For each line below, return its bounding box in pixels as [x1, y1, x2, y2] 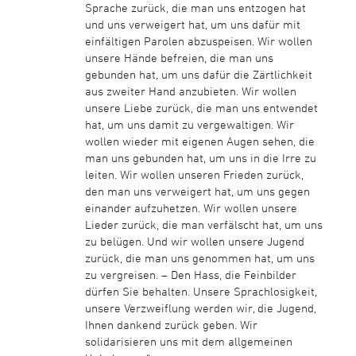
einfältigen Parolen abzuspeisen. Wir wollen [84, 33, 312, 48]
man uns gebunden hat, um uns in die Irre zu [84, 150, 316, 164]
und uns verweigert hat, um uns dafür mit [84, 17, 300, 31]
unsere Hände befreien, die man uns [84, 50, 273, 64]
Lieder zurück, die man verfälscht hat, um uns [84, 217, 323, 231]
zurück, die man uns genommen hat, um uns [84, 250, 315, 265]
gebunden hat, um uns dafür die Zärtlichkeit [84, 67, 312, 81]
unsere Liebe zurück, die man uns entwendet [84, 100, 318, 114]
